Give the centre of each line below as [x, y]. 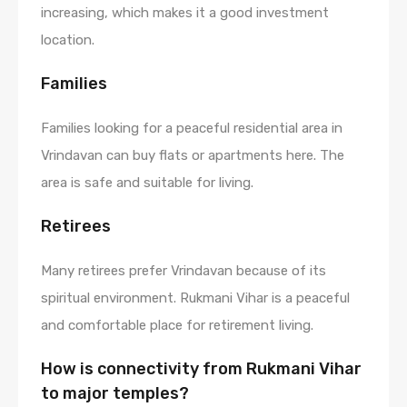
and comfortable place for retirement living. [177, 325]
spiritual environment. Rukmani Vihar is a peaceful [195, 298]
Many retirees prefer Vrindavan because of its [184, 270]
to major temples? [115, 393]
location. [68, 40]
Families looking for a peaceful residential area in [192, 128]
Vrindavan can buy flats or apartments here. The [193, 155]
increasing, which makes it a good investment [185, 12]
